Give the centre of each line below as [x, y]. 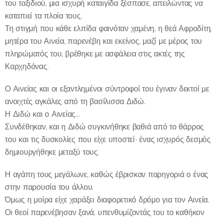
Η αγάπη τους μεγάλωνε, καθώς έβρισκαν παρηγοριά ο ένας [107, 174]
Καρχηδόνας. [27, 66]
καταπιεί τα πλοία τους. [44, 16]
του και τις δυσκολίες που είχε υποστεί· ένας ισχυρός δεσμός [108, 139]
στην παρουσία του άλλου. [49, 187]
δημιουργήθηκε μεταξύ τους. [52, 152]
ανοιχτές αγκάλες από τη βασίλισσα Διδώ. [75, 101]
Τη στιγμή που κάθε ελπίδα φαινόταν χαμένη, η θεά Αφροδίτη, [109, 28]
